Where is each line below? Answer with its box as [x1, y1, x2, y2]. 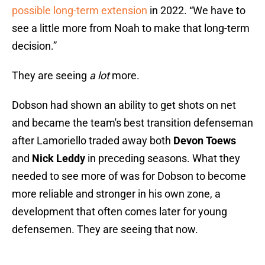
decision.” [12, 40, 57, 53]
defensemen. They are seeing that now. [12, 223, 198, 236]
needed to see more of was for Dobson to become [12, 170, 246, 183]
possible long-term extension [12, 4, 150, 17]
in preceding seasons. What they [88, 152, 240, 165]
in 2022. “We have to [150, 4, 245, 17]
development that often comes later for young [12, 205, 227, 218]
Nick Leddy [32, 152, 88, 165]
